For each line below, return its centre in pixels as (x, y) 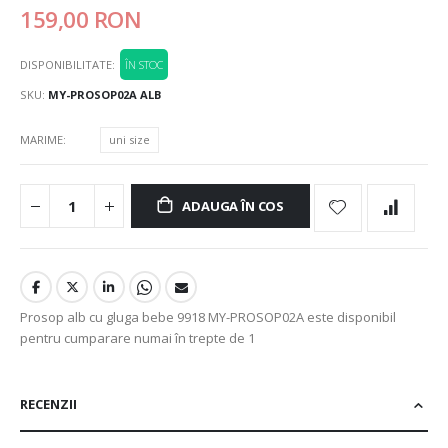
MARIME (41, 140)
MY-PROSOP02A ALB (104, 95)
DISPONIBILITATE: (67, 65)
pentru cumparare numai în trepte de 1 (137, 338)
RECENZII (48, 403)
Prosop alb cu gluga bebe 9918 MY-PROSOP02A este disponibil (208, 317)
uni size (129, 140)
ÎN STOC (144, 65)
